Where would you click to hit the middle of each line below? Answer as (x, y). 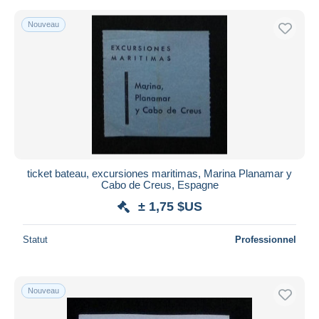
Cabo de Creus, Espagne (159, 184)
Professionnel (266, 239)
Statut (35, 239)
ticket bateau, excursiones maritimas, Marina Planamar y (159, 173)
